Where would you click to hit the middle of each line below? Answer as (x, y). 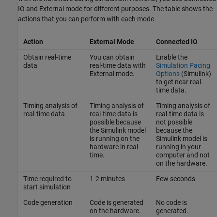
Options (168, 74)
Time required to (47, 179)
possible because (115, 122)
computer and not (183, 155)
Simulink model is (181, 139)
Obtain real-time (47, 57)
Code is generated (116, 203)
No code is (171, 203)
